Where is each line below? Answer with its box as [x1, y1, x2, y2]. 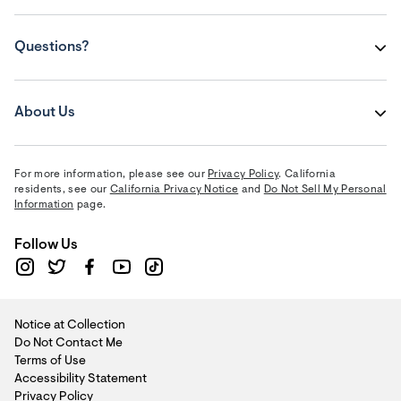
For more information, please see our [14, 169, 209, 180]
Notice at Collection [14, 320, 125, 332]
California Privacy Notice [109, 184, 239, 195]
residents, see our [14, 184, 110, 195]
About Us [14, 106, 75, 120]
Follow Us [14, 238, 78, 252]
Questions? [14, 40, 89, 55]
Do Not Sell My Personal [263, 184, 387, 195]
